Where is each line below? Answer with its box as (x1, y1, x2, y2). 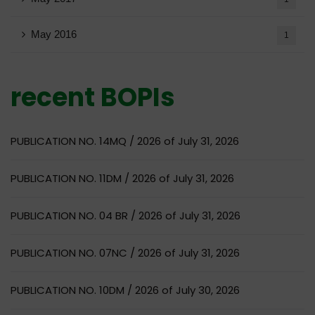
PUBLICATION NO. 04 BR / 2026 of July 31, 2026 (11, 207, 240, 223)
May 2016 (31, 27, 77, 40)
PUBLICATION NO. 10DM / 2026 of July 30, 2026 (11, 282, 240, 297)
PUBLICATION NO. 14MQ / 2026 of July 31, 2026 (11, 133, 239, 148)
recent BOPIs (11, 79, 175, 115)
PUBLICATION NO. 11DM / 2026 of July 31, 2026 (11, 170, 234, 186)
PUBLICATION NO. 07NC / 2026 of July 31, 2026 (11, 245, 240, 260)
